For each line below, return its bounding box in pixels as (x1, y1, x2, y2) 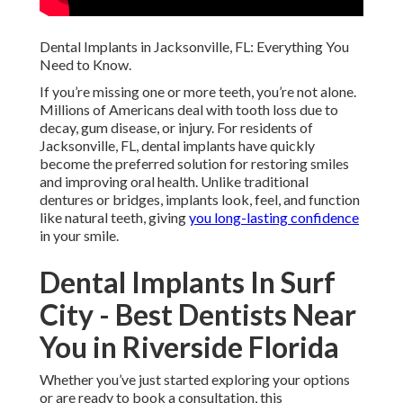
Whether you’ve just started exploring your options (40, 371, 350, 389)
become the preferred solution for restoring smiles (40, 155, 349, 173)
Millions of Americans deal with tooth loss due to (40, 101, 338, 119)
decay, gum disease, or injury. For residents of (40, 119, 313, 137)
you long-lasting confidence (189, 209, 359, 227)
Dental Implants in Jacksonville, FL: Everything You (40, 38, 349, 56)
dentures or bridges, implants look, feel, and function (40, 191, 360, 209)
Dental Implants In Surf (40, 264, 336, 300)
